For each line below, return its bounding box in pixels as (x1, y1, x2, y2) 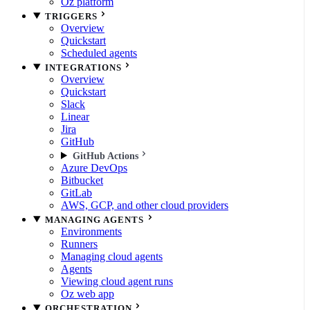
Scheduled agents (61, 47, 137, 59)
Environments (61, 226, 122, 237)
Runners (61, 238, 98, 250)
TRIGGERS (44, 11, 98, 21)
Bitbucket (61, 174, 103, 186)
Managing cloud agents (61, 250, 163, 262)
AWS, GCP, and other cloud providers (61, 199, 228, 211)
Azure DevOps (61, 162, 127, 174)
